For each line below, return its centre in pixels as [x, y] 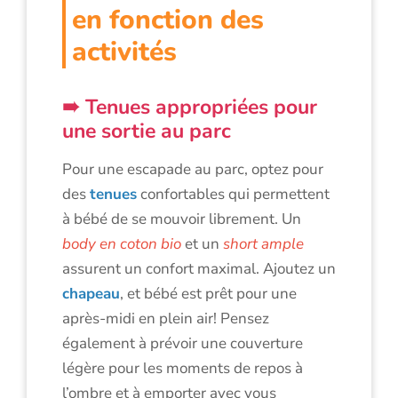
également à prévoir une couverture [183, 343]
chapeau [91, 293]
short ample [263, 243]
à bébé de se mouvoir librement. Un [182, 219]
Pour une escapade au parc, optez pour [193, 169]
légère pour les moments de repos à [183, 368]
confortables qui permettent [233, 194]
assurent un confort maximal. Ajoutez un [199, 268]
